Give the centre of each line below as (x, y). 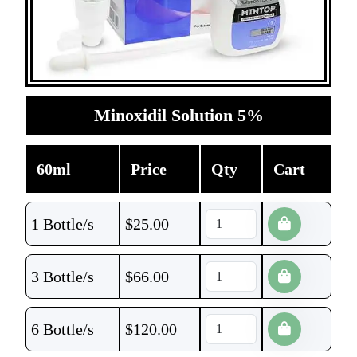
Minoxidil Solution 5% (178, 115)
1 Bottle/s (63, 224)
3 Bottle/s (63, 277)
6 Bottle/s (63, 329)
